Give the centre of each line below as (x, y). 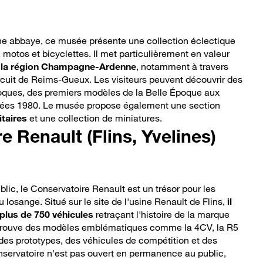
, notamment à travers (182, 67)
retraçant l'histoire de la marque (161, 215)
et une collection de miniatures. (95, 118)
